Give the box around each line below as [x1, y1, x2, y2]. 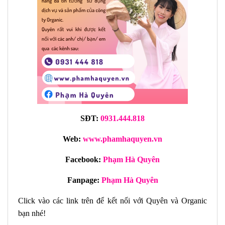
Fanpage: [67, 175, 101, 184]
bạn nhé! [18, 208, 46, 217]
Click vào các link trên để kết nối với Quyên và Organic [18, 196, 207, 205]
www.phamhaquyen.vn [83, 134, 162, 143]
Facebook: [65, 155, 103, 164]
